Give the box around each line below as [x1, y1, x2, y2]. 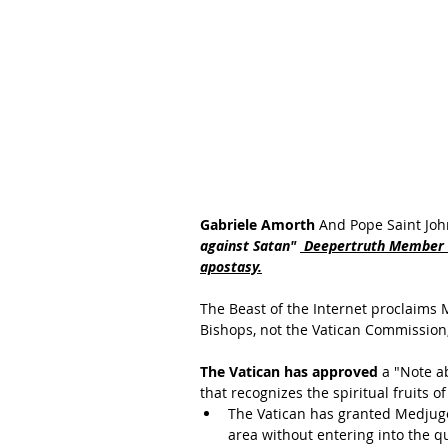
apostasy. [200, 257, 262, 276]
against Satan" [200, 236, 300, 255]
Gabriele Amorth [200, 215, 319, 234]
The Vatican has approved [200, 362, 378, 381]
